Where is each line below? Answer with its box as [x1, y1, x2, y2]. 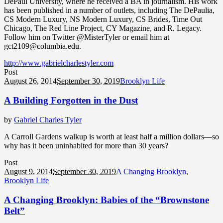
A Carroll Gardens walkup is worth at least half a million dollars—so [4, 132, 219, 141]
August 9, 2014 [4, 167, 53, 176]
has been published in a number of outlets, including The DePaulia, [4, 6, 215, 15]
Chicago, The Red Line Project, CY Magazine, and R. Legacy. [4, 24, 202, 33]
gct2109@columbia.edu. [4, 42, 81, 51]
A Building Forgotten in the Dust [4, 95, 138, 106]
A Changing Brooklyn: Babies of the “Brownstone [4, 194, 209, 205]
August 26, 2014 [4, 77, 57, 86]
